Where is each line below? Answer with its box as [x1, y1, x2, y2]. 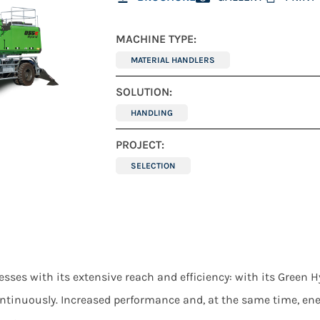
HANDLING [131, 108, 173, 119]
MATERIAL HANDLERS [131, 55, 215, 66]
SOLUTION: [116, 85, 172, 99]
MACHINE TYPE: [116, 32, 196, 46]
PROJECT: [116, 138, 164, 152]
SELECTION [131, 161, 176, 171]
